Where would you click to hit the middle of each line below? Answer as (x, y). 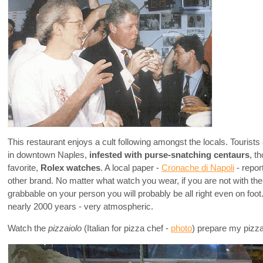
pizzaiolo (66, 229)
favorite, (24, 168)
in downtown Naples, (48, 155)
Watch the (28, 229)
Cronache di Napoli (198, 168)
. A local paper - (131, 168)
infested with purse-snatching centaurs (169, 155)
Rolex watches (70, 168)
